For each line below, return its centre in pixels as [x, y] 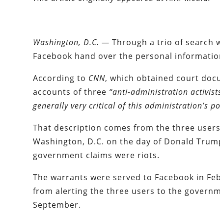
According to [61, 78]
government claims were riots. [96, 155]
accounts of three [71, 92]
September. [57, 205]
